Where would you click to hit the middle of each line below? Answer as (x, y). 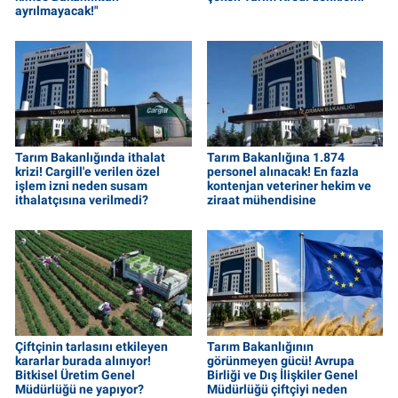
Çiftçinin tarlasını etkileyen (92, 346)
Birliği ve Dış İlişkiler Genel (282, 374)
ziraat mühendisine (261, 200)
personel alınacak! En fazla (283, 172)
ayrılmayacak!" (56, 11)
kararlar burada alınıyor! (83, 360)
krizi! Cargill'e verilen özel (88, 172)
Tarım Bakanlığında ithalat (90, 158)
